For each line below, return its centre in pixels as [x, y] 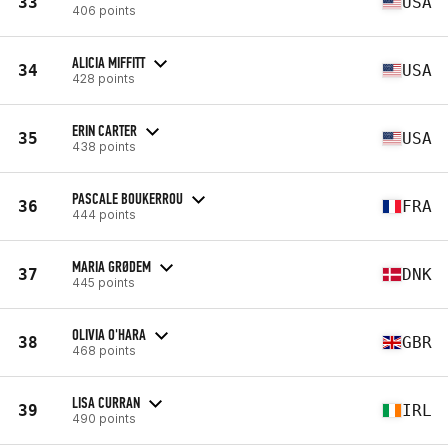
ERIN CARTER [104, 130]
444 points [104, 214]
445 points [103, 282]
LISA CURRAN [106, 402]
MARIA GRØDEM [111, 266]
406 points [104, 10]
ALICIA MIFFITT [108, 62]
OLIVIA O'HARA [109, 334]
